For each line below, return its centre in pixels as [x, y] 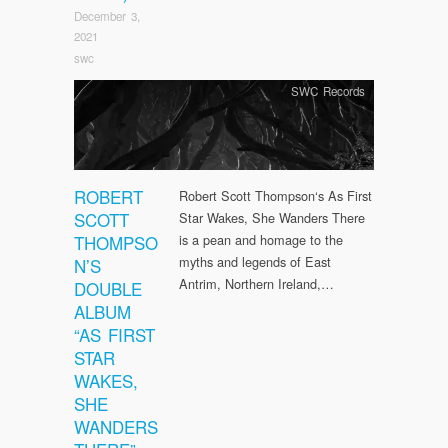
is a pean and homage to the [261, 239]
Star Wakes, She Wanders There [272, 217]
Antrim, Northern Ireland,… [256, 283]
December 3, [107, 15]
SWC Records [327, 91]
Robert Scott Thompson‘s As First [275, 195]
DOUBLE [108, 288]
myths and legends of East [255, 261]
